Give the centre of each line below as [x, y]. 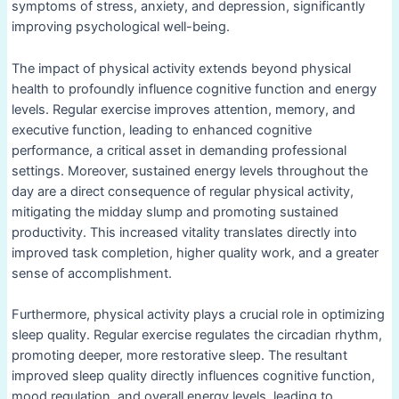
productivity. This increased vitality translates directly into [184, 232]
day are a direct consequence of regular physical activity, [182, 191]
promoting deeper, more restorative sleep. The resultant [179, 356]
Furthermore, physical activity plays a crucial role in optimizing [198, 315]
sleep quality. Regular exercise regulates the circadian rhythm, [196, 335]
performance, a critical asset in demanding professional [179, 150]
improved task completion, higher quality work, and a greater [195, 252]
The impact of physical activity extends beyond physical [181, 68]
